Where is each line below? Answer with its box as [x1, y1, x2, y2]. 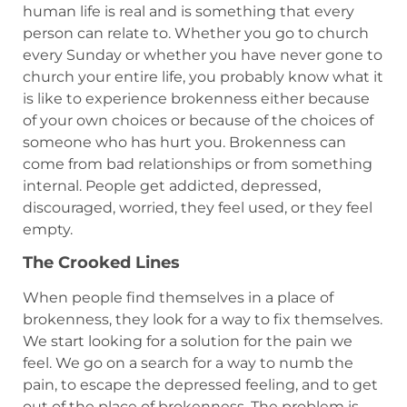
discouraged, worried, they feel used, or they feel [23, 198, 372, 216]
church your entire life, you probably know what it [23, 67, 383, 85]
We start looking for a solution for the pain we [23, 333, 352, 351]
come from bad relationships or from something [23, 154, 372, 173]
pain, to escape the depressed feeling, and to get [23, 376, 378, 394]
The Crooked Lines [23, 253, 180, 273]
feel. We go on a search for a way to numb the [23, 354, 353, 372]
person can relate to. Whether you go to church [23, 24, 369, 42]
